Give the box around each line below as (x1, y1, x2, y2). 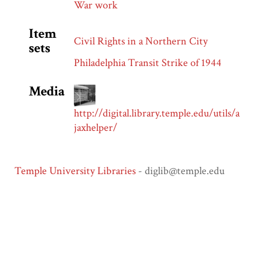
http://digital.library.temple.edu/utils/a (74, 106, 240, 121)
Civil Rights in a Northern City (74, 34, 208, 49)
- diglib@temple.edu (136, 164, 225, 178)
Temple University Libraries (14, 164, 136, 178)
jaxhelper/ (74, 121, 117, 135)
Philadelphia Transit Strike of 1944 (74, 56, 222, 70)
